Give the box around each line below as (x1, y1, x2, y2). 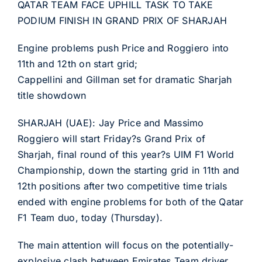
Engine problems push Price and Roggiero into (17, 42, 229, 54)
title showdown (17, 89, 87, 101)
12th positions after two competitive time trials (17, 180, 227, 192)
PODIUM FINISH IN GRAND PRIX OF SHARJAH (17, 15, 227, 26)
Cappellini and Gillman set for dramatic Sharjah (17, 74, 232, 85)
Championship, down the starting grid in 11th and (17, 164, 240, 176)
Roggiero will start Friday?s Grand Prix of (17, 133, 206, 144)
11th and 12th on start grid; (17, 58, 138, 70)
